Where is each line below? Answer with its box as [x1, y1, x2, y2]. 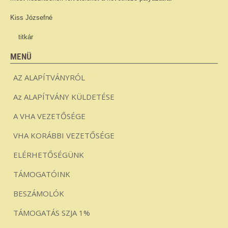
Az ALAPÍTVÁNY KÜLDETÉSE [13, 92, 115, 102]
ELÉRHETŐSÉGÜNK [13, 150, 84, 160]
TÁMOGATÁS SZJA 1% [13, 208, 90, 218]
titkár [10, 33, 33, 41]
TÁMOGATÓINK [13, 169, 70, 179]
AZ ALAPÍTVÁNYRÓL [13, 72, 85, 82]
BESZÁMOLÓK [13, 188, 64, 198]
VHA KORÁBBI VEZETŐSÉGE [13, 130, 115, 140]
